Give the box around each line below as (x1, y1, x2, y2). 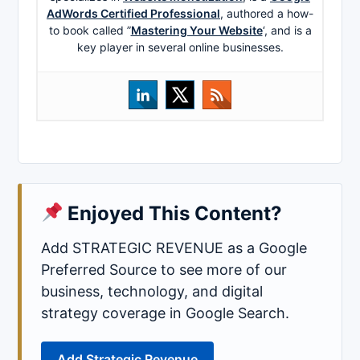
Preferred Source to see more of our (41, 261, 287, 279)
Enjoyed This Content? (63, 202, 283, 226)
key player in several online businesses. (76, 40, 284, 55)
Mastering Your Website (130, 23, 263, 38)
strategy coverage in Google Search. (41, 305, 289, 322)
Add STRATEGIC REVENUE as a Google (41, 239, 307, 257)
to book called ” (48, 23, 131, 38)
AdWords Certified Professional (47, 6, 220, 21)
